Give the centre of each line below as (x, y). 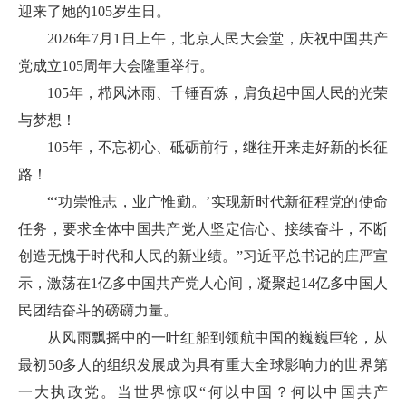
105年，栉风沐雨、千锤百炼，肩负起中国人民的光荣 (217, 93)
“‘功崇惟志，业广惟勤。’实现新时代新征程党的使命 (217, 202)
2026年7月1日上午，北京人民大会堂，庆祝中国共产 (217, 39)
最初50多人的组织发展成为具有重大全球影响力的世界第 (203, 365)
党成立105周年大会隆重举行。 (116, 66)
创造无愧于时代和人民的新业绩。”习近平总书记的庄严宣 (203, 256)
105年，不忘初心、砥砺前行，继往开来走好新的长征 (217, 147)
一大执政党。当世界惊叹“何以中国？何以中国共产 (203, 392)
